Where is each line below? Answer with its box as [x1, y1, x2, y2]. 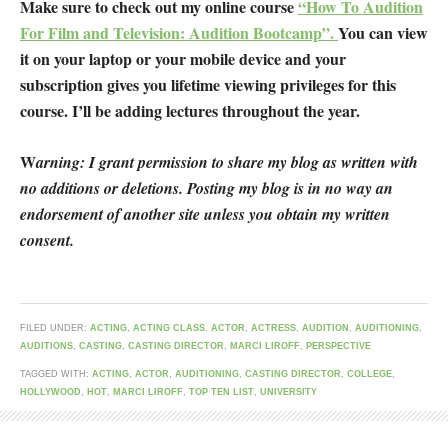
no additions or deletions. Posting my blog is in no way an [20, 177, 393, 200]
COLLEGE [347, 369, 392, 380]
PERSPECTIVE [306, 341, 371, 352]
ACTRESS [251, 323, 296, 334]
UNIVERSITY [260, 387, 317, 398]
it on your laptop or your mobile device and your [20, 47, 346, 71]
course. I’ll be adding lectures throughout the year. [20, 99, 360, 123]
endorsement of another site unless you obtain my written [20, 203, 390, 226]
